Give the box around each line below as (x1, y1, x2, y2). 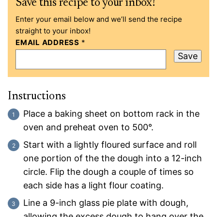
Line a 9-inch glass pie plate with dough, (23, 198, 188, 208)
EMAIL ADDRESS (15, 38, 81, 47)
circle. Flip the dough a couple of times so (23, 167, 194, 177)
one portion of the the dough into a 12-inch (23, 153, 202, 164)
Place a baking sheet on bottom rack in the (23, 108, 200, 119)
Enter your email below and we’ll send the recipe (15, 15, 182, 24)
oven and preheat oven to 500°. (23, 122, 154, 133)
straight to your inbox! (15, 26, 91, 36)
